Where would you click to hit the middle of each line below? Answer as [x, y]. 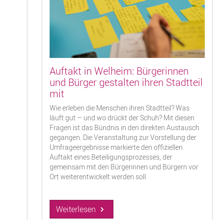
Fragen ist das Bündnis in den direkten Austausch [124, 128]
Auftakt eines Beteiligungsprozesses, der [111, 157]
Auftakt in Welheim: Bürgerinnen [119, 71]
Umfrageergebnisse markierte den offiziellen [116, 147]
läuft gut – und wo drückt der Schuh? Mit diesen [122, 118]
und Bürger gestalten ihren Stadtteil [126, 82]
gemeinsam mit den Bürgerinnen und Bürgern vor [124, 167]
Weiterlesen [77, 209]
